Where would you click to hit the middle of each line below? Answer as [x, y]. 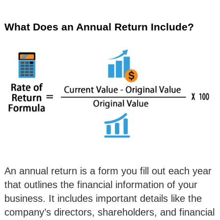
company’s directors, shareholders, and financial [110, 212]
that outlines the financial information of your [101, 184]
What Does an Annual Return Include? [99, 27]
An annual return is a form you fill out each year [108, 171]
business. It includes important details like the [103, 198]
